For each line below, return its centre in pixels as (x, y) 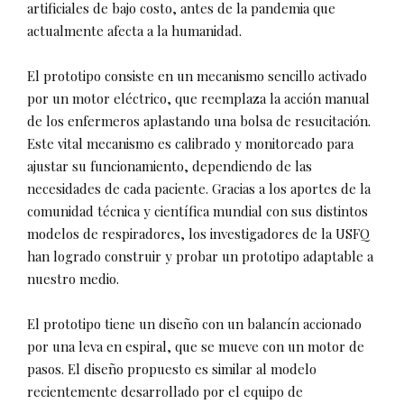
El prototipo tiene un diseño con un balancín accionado (194, 324)
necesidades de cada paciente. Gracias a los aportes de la (199, 189)
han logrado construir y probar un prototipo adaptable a (200, 257)
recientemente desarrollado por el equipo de (165, 392)
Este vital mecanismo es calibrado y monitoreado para (190, 144)
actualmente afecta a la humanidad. (134, 31)
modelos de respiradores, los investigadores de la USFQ (198, 234)
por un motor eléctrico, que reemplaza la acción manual (198, 99)
